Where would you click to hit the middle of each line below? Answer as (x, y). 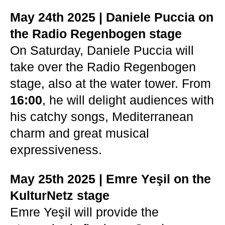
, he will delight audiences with (128, 100)
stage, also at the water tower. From (110, 83)
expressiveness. (56, 150)
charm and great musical (80, 133)
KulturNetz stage (60, 195)
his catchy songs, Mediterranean (102, 117)
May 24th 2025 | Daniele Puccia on (112, 17)
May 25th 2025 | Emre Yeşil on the (110, 179)
